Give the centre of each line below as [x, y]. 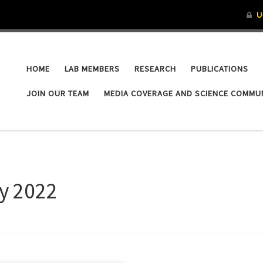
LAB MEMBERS [92, 68]
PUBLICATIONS [220, 68]
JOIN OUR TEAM [58, 93]
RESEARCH [156, 68]
